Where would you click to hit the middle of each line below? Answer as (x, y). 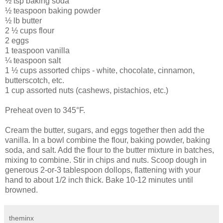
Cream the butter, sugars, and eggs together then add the (105, 130)
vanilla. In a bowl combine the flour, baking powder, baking (108, 140)
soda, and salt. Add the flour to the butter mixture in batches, (110, 150)
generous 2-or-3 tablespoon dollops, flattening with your (103, 170)
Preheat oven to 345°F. (45, 110)
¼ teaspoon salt (33, 60)
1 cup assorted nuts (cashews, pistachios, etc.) (87, 90)
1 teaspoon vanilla (37, 50)
